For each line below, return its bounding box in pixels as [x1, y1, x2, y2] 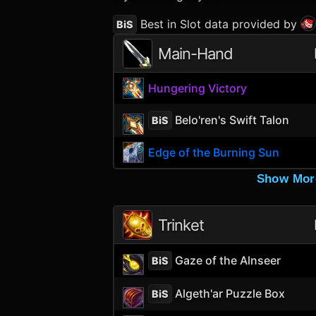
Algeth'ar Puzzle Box [172, 286, 286, 300]
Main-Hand [158, 44, 233, 63]
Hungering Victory [148, 81, 248, 95]
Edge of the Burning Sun [148, 145, 280, 159]
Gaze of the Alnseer [172, 253, 281, 267]
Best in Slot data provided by [137, 16, 300, 31]
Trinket [158, 216, 204, 234]
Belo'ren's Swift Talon [172, 112, 290, 127]
